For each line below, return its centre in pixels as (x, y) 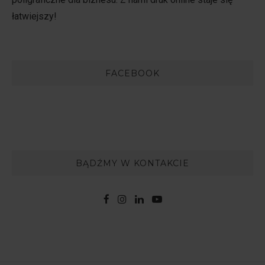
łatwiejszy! (34, 16)
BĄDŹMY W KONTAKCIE (132, 163)
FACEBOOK (132, 73)
